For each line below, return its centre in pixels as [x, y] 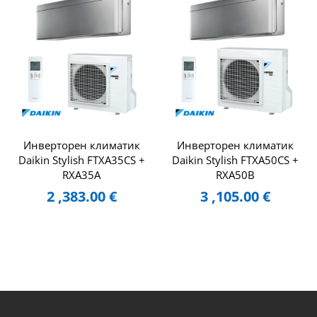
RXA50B [236, 175]
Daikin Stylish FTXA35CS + [81, 160]
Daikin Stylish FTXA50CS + [236, 160]
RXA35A [82, 175]
